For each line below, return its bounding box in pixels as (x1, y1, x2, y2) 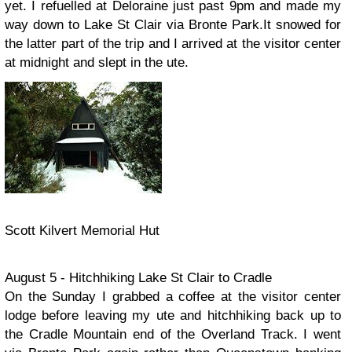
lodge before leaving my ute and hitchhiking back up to (5, 308, 341, 323)
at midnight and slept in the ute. (5, 55, 189, 70)
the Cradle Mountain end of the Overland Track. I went (5, 327, 341, 342)
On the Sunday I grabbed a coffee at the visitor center (5, 289, 341, 304)
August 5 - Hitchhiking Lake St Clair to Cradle (5, 270, 272, 285)
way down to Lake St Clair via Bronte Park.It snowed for (5, 17, 341, 32)
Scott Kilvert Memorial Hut (5, 223, 159, 238)
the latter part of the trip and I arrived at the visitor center (5, 36, 341, 51)
